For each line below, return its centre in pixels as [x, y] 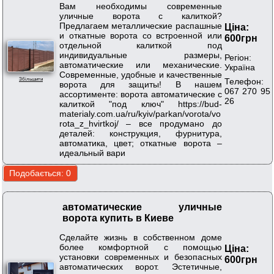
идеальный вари [92, 153]
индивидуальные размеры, [141, 55]
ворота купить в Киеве [118, 218]
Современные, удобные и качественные [141, 74]
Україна [240, 67]
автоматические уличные [142, 207]
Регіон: [238, 57]
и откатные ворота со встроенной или [141, 35]
